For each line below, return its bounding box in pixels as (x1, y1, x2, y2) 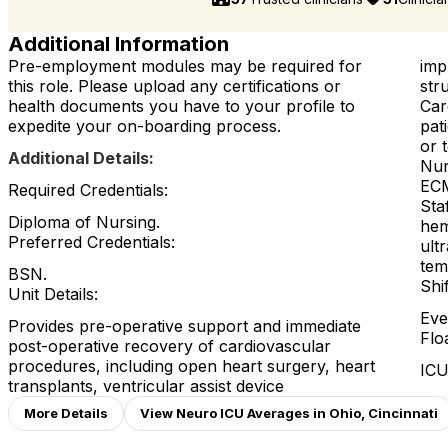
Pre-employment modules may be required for (8, 56, 362, 77)
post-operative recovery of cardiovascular (8, 336, 331, 357)
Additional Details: (8, 148, 154, 169)
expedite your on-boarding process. (8, 116, 281, 137)
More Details (24, 405, 108, 422)
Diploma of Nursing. (8, 212, 160, 233)
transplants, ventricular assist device (8, 376, 284, 397)
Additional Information (8, 32, 229, 57)
